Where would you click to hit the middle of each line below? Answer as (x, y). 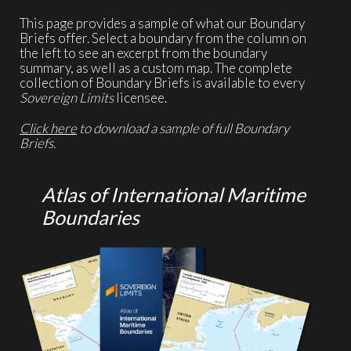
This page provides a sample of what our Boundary (162, 23)
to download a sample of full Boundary (183, 128)
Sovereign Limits (67, 97)
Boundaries (90, 217)
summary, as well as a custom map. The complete (156, 67)
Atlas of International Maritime (174, 194)
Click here (48, 128)
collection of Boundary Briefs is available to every (162, 82)
